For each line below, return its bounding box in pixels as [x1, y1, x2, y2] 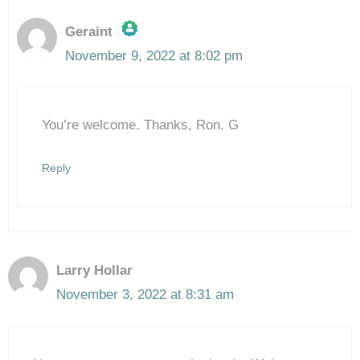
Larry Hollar [56, 263, 133, 278]
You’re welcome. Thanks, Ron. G [42, 117, 239, 133]
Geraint [65, 23, 112, 39]
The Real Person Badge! [72, 59, 226, 75]
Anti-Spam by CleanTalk [72, 143, 216, 159]
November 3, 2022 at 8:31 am [56, 287, 234, 302]
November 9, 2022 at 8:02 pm [65, 47, 243, 63]
